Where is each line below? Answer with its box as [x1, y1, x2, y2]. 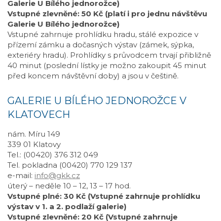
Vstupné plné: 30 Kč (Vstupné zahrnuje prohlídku [7, 191, 200, 201]
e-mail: [7, 171, 35, 180]
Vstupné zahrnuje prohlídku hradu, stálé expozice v [7, 30, 198, 39]
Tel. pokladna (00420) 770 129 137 [7, 160, 132, 170]
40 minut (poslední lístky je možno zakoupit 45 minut [7, 61, 206, 70]
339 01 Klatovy [7, 140, 61, 149]
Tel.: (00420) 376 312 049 [7, 150, 98, 159]
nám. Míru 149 [7, 129, 60, 139]
